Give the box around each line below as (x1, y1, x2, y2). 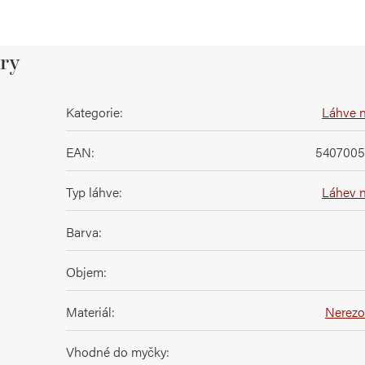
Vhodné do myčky (66, 341, 166, 361)
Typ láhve (66, 182, 119, 201)
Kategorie (66, 102, 120, 121)
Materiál (66, 301, 112, 321)
